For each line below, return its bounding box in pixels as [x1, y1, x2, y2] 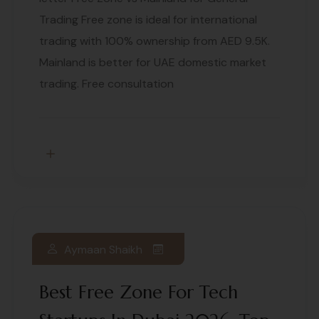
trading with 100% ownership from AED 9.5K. [39, 33, 270, 49]
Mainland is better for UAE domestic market [39, 55, 266, 70]
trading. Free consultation [39, 76, 174, 92]
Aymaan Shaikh [64, 241, 142, 257]
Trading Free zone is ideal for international [39, 12, 257, 28]
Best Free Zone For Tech [39, 281, 238, 304]
